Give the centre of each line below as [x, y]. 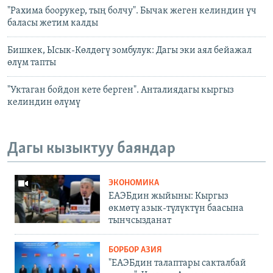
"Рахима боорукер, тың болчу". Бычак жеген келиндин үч [132, 11]
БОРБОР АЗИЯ [135, 250]
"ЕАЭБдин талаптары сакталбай [177, 264]
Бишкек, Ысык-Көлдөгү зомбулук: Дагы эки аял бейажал [129, 50]
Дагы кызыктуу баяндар [91, 149]
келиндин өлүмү [44, 102]
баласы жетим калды [53, 23]
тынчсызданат [140, 221]
